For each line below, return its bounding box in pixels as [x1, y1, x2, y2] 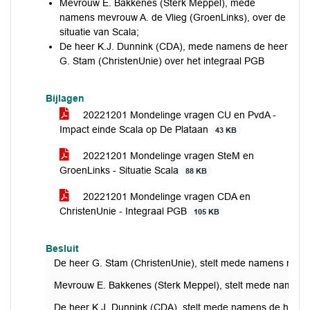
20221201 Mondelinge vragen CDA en [80, 191, 250, 202]
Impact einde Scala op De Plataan [60, 124, 211, 135]
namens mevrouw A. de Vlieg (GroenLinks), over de [60, 12, 286, 23]
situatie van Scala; [60, 26, 139, 37]
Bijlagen [46, 93, 84, 104]
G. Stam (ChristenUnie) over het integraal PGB [60, 55, 264, 66]
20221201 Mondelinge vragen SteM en [80, 150, 254, 161]
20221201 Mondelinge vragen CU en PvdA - [80, 109, 276, 120]
